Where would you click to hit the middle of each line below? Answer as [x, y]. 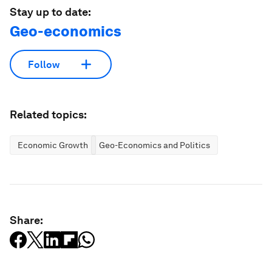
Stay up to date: [50, 12]
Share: [26, 220]
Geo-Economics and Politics [155, 145]
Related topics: [48, 114]
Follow [44, 64]
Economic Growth [53, 145]
